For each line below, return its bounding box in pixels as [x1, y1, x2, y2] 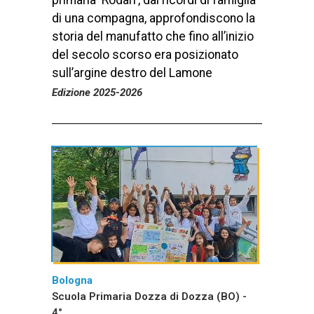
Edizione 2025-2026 [52, 86, 142, 99]
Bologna [52, 274, 93, 287]
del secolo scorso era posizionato [52, 47, 238, 62]
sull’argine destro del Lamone [52, 65, 212, 80]
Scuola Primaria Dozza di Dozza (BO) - [52, 290, 247, 303]
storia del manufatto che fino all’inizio [52, 29, 254, 43]
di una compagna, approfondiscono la [52, 11, 255, 25]
